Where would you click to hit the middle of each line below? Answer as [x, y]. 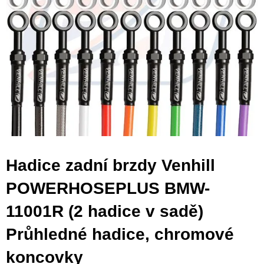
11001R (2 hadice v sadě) [105, 211]
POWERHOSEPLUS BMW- [108, 188]
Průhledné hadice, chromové [120, 234]
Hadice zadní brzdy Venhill [110, 165]
